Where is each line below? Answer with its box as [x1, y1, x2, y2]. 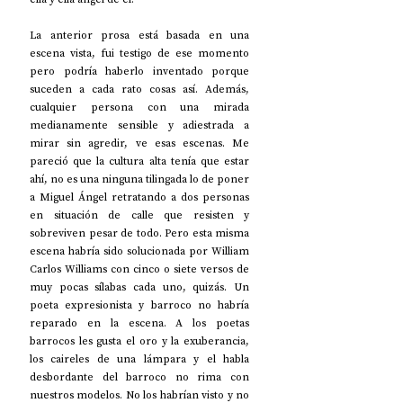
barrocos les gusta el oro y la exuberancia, [30, 334, 249, 348]
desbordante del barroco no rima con [30, 370, 249, 384]
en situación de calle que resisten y [30, 208, 249, 222]
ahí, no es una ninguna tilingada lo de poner [30, 172, 249, 186]
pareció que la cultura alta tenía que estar [30, 154, 249, 168]
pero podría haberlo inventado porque [30, 64, 249, 78]
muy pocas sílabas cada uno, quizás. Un [30, 280, 249, 294]
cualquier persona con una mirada [30, 100, 249, 114]
